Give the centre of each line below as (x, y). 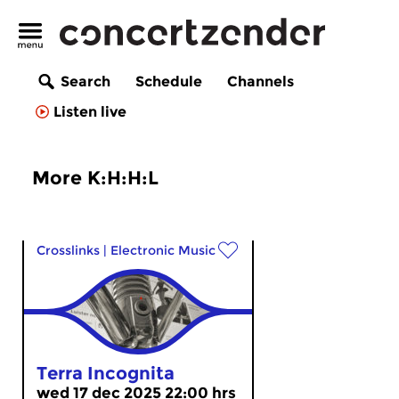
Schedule (169, 82)
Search (85, 82)
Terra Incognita (106, 373)
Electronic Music (163, 250)
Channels (261, 82)
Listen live (90, 112)
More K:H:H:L (95, 178)
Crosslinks (68, 250)
